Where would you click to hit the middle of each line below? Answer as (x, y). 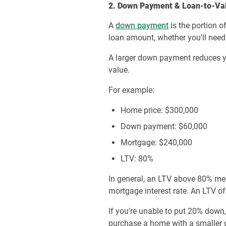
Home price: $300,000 (160, 110)
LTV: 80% (137, 159)
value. (119, 70)
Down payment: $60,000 (164, 126)
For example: (132, 90)
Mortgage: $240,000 (157, 143)
